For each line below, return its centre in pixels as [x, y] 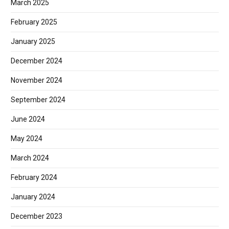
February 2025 [34, 22]
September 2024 [38, 99]
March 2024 [30, 158]
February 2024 [34, 177]
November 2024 [37, 80]
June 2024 [28, 119]
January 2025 [33, 41]
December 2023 [37, 216]
